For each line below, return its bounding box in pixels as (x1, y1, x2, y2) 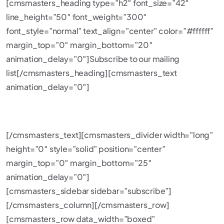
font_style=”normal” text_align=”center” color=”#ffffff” (6, 25, 213, 36)
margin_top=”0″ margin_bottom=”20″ (6, 39, 153, 50)
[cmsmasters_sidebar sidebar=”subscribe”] (6, 185, 171, 196)
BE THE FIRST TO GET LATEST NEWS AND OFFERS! (20, 105, 203, 116)
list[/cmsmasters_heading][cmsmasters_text (6, 67, 177, 78)
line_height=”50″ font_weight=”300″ (6, 11, 147, 22)
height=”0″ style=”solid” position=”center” (6, 143, 165, 154)
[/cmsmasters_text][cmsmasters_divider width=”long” (6, 129, 213, 140)
